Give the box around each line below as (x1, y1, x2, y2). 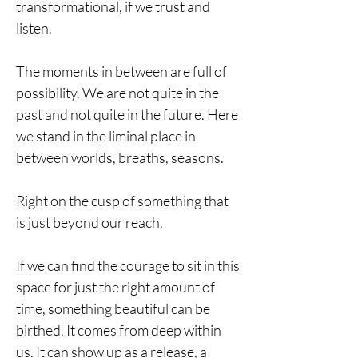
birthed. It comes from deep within (16, 321, 221, 339)
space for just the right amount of (16, 278, 215, 296)
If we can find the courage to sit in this (16, 257, 240, 274)
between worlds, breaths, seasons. (16, 149, 226, 166)
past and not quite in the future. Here (16, 105, 238, 123)
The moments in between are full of (16, 62, 227, 80)
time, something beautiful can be (16, 300, 210, 317)
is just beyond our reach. (16, 213, 163, 231)
